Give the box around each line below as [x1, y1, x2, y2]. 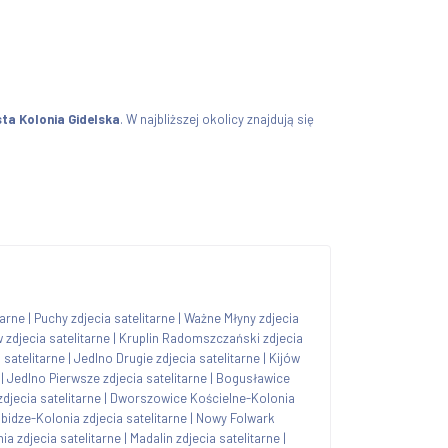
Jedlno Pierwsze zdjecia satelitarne [7, 369, 207, 386]
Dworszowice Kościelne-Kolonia [110, 389, 295, 406]
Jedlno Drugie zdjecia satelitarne [74, 349, 260, 366]
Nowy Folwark [196, 409, 275, 426]
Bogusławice [216, 369, 290, 386]
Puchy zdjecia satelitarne [34, 309, 175, 326]
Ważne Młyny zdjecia [184, 309, 299, 326]
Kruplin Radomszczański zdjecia [119, 329, 303, 346]
